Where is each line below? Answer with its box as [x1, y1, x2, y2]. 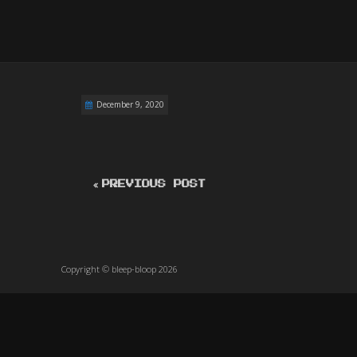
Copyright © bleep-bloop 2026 [61, 263, 178, 275]
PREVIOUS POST [101, 180, 206, 188]
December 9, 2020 [96, 99, 164, 110]
